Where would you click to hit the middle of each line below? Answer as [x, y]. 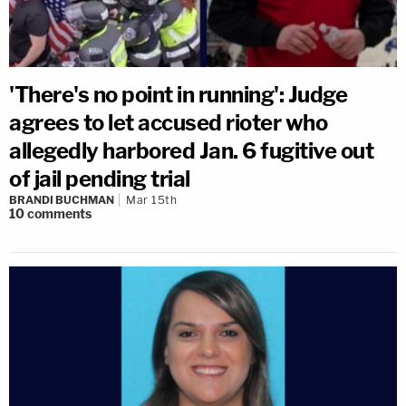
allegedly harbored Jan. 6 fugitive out [191, 151]
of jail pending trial [100, 179]
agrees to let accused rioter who [168, 123]
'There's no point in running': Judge [178, 95]
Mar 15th [151, 200]
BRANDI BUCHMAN [62, 200]
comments [59, 213]
